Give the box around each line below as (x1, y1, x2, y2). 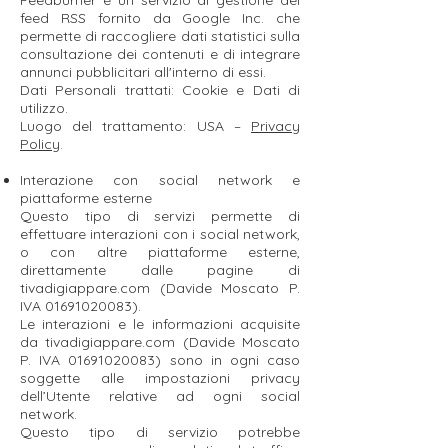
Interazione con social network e (20, 171, 300, 189)
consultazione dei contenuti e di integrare (20, 45, 300, 63)
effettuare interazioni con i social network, (20, 225, 300, 243)
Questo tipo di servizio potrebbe (20, 423, 300, 441)
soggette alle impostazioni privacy (20, 369, 300, 387)
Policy (20, 135, 60, 153)
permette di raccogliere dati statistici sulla (20, 27, 300, 45)
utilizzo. (20, 99, 68, 117)
